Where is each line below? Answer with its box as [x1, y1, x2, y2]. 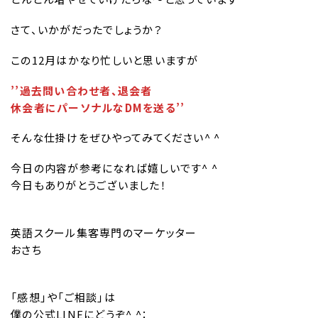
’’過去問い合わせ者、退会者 [11, 82, 153, 98]
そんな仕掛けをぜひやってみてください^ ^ [11, 130, 221, 146]
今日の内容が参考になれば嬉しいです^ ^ [11, 160, 218, 176]
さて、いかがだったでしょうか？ [11, 22, 163, 38]
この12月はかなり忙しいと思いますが [11, 52, 199, 67]
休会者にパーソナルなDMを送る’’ [11, 99, 185, 115]
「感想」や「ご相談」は [11, 289, 116, 305]
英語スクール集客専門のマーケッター [11, 224, 197, 240]
